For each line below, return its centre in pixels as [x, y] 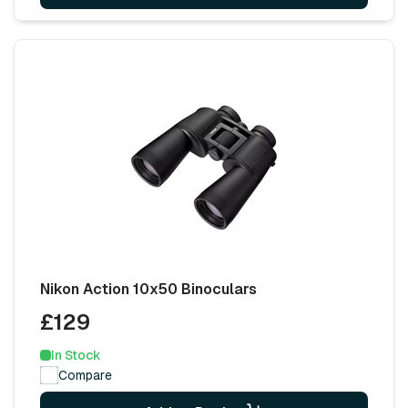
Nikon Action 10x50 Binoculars [148, 289]
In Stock [76, 355]
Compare [85, 375]
